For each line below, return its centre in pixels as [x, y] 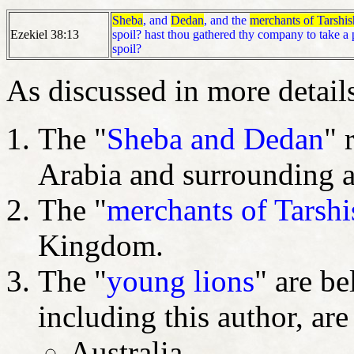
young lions [181, 281]
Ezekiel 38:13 [45, 34]
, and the [227, 20]
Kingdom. [101, 245]
